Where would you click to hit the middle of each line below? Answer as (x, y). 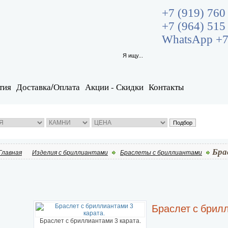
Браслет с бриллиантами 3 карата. (90, 221)
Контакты (166, 87)
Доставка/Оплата (48, 87)
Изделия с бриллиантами (70, 153)
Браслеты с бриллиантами (161, 153)
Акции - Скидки (114, 87)
